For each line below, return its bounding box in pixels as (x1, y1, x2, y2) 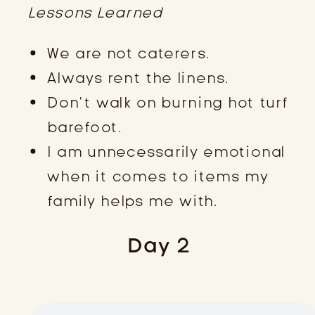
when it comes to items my (47, 166, 269, 186)
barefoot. (47, 117, 122, 137)
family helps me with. (47, 191, 218, 211)
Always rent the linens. (47, 67, 229, 88)
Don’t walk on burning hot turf (47, 92, 289, 112)
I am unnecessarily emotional (47, 141, 285, 162)
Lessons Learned (27, 3, 163, 23)
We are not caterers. (47, 43, 210, 63)
